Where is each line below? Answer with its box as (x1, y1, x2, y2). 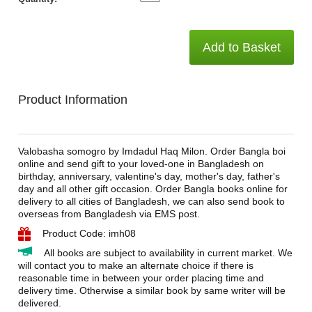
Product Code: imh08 (42, 228, 136, 239)
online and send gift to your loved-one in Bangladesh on (17, 158, 264, 169)
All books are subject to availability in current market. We (43, 247, 292, 258)
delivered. (17, 297, 61, 309)
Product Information (17, 93, 127, 107)
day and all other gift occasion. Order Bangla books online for (17, 183, 288, 194)
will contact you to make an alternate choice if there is (17, 260, 253, 271)
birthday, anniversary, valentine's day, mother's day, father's (17, 171, 280, 182)
